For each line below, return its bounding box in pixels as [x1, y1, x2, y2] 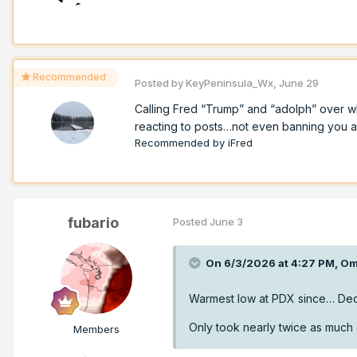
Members [73, 323, 120, 336]
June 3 [210, 215, 243, 229]
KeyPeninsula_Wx [186, 76, 273, 90]
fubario [68, 214, 119, 232]
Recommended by [135, 136, 228, 150]
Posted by [135, 76, 186, 90]
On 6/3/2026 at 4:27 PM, [206, 257, 340, 270]
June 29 [279, 76, 319, 90]
